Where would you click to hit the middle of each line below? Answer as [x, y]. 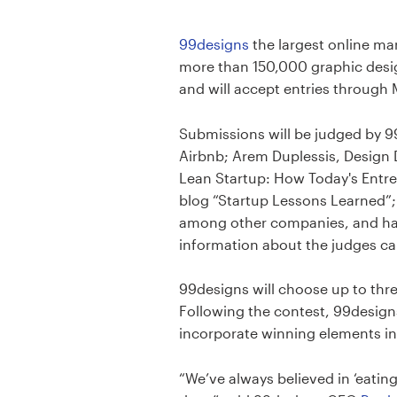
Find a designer [66, 98]
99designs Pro [62, 233]
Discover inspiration [81, 143]
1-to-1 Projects [60, 53]
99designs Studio [73, 188]
